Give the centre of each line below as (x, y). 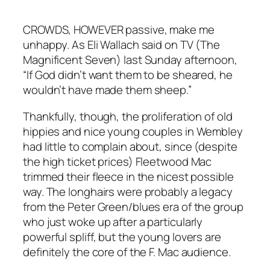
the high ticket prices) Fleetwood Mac (118, 161)
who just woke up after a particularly (113, 221)
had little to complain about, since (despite (130, 146)
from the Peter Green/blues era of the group (133, 206)
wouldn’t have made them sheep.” (107, 90)
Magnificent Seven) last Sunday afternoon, (130, 60)
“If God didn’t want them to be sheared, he (128, 75)
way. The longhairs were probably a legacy (128, 191)
